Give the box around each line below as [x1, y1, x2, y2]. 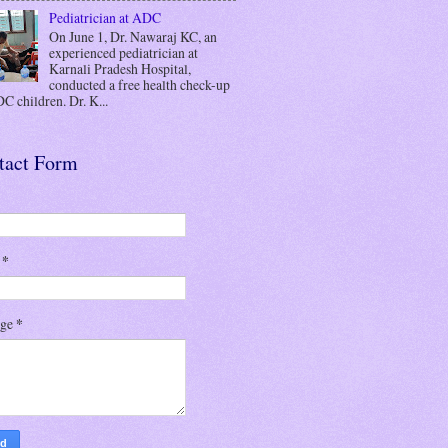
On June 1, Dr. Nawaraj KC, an [48, 26, 217, 46]
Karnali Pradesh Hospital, [48, 58, 191, 78]
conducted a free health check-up [48, 74, 230, 94]
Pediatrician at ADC [48, 8, 161, 28]
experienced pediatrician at [48, 42, 198, 62]
